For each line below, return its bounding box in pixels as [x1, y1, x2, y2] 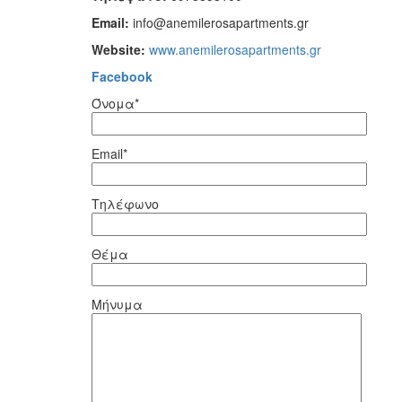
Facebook [92, 66, 153, 85]
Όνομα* [92, 93, 139, 112]
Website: [92, 39, 149, 58]
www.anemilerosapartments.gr [149, 39, 321, 58]
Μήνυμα [92, 294, 143, 313]
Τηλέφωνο [92, 194, 159, 213]
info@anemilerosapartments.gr [133, 13, 309, 31]
